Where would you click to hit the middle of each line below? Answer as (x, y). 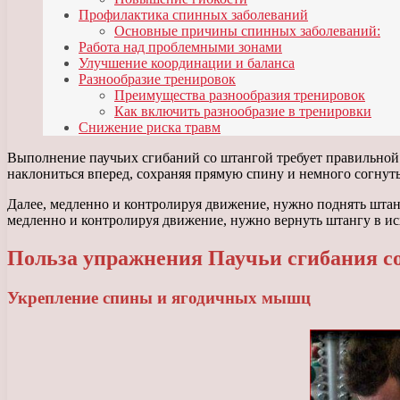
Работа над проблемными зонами (180, 47)
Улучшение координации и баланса (187, 63)
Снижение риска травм (150, 128)
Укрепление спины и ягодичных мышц (159, 298)
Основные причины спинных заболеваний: (247, 31)
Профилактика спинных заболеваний (193, 15)
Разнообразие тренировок (157, 79)
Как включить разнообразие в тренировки (243, 112)
